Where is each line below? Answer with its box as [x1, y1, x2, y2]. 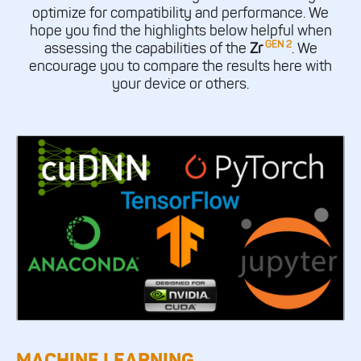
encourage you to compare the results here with [29, 57, 332, 76]
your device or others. [112, 75, 249, 93]
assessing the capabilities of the [44, 39, 250, 58]
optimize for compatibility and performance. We [32, 4, 329, 23]
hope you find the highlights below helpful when [29, 22, 332, 40]
